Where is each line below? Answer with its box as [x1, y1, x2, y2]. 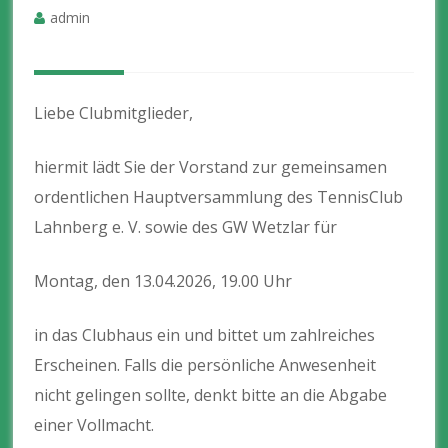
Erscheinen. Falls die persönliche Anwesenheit [34, 353, 377, 376]
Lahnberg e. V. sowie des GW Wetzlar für [34, 215, 338, 238]
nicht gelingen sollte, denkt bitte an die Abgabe [34, 383, 388, 406]
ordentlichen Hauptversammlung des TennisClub [34, 185, 404, 208]
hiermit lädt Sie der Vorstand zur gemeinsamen [34, 155, 388, 178]
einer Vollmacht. [34, 413, 155, 436]
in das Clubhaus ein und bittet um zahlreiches [34, 323, 376, 346]
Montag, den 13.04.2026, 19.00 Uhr [34, 269, 293, 292]
